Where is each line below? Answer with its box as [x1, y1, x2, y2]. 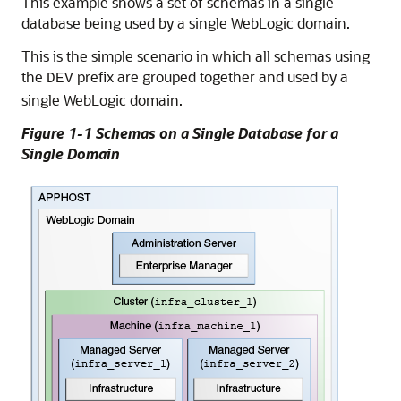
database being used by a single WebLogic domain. [21, 13, 350, 32]
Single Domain [21, 144, 120, 163]
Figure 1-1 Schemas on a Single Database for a [21, 124, 338, 142]
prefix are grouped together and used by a [73, 67, 348, 86]
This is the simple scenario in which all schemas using [21, 47, 370, 65]
